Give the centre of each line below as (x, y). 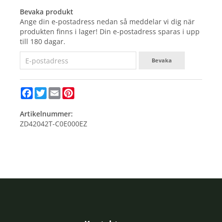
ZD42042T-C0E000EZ (54, 124)
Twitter (58, 91)
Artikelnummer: (46, 114)
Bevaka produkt (47, 12)
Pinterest (89, 91)
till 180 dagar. (43, 42)
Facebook (48, 91)
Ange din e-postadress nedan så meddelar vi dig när (107, 22)
